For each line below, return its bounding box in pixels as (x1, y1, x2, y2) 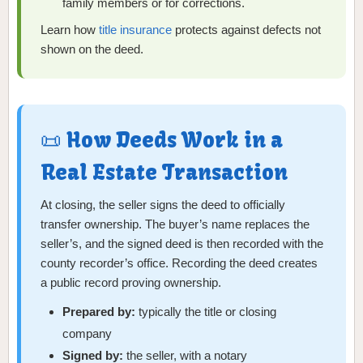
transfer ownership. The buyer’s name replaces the (41, 217, 310, 232)
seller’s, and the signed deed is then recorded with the (41, 237, 323, 251)
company (62, 327, 113, 341)
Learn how (41, 23, 99, 37)
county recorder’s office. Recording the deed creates (41, 256, 318, 271)
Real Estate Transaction (41, 160, 288, 186)
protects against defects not (172, 23, 321, 37)
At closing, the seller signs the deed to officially (41, 198, 285, 212)
